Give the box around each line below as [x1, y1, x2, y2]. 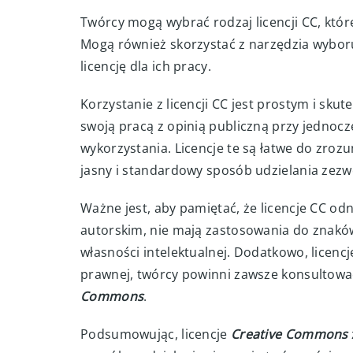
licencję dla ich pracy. [80, 58, 211, 75]
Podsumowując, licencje [80, 325, 231, 343]
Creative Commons [230, 325, 348, 343]
